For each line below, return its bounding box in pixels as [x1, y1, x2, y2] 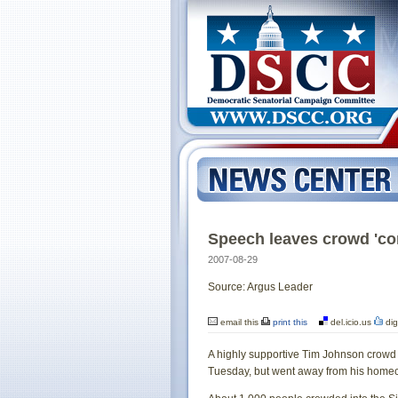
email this [218, 317, 261, 327]
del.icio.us [328, 317, 374, 327]
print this [270, 317, 307, 327]
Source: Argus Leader [208, 281, 313, 293]
